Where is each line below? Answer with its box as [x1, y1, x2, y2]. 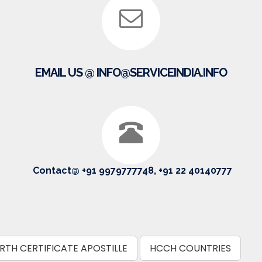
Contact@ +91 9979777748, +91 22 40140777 [32, 165, 232, 177]
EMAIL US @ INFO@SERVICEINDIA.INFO [35, 65, 227, 80]
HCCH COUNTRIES [150, 241, 231, 255]
